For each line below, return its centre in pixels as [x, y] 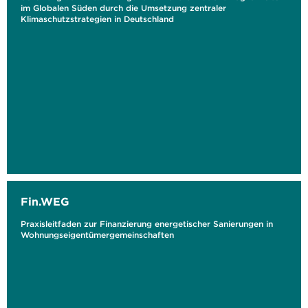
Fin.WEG [45, 201]
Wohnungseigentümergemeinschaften [97, 235]
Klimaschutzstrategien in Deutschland [97, 19]
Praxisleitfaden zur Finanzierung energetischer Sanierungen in [147, 224]
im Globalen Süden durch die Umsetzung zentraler [123, 8]
